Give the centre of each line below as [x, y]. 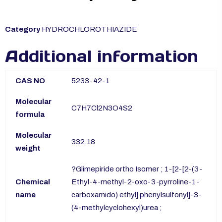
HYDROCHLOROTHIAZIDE [89, 29]
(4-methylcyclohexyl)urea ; [117, 207]
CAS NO [30, 81]
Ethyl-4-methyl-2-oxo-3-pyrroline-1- [135, 182]
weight [28, 148]
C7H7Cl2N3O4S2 [102, 108]
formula [30, 114]
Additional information [102, 56]
